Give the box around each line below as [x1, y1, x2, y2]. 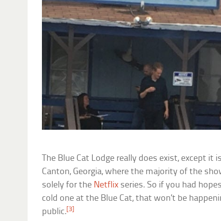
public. [42, 207, 67, 217]
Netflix [94, 181, 119, 190]
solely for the [42, 181, 94, 190]
